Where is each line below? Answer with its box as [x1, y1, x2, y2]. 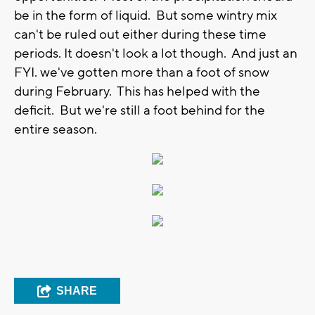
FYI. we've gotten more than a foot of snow [14, 63, 269, 81]
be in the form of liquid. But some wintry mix [14, 6, 277, 24]
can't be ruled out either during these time [14, 25, 266, 43]
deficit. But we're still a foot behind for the [14, 101, 265, 119]
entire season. [14, 120, 103, 138]
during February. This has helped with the [14, 82, 260, 100]
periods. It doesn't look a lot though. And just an [14, 44, 297, 62]
